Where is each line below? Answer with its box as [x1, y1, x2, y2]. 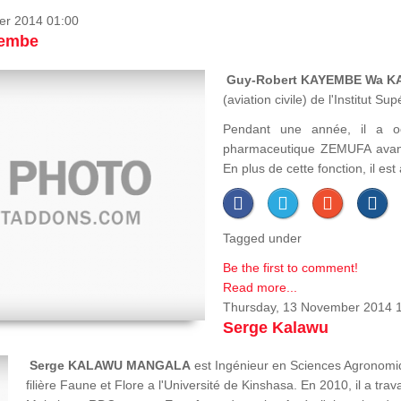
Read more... [223, 279, 297, 294]
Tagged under [223, 230, 302, 245]
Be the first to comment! [223, 260, 358, 275]
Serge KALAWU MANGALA [30, 357, 191, 372]
